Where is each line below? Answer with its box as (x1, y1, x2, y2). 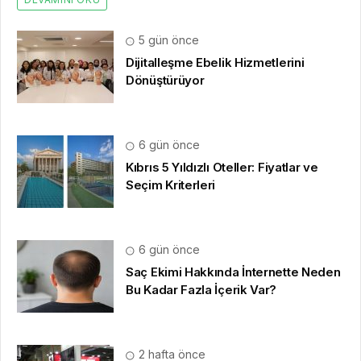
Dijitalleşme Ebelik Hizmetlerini (126, 55, 305, 71)
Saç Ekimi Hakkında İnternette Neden (126, 264, 341, 280)
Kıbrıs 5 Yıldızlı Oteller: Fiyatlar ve (126, 160, 318, 176)
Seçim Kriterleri (126, 177, 216, 193)
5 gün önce (135, 33, 199, 48)
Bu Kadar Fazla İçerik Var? (126, 282, 277, 298)
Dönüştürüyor (126, 73, 205, 89)
